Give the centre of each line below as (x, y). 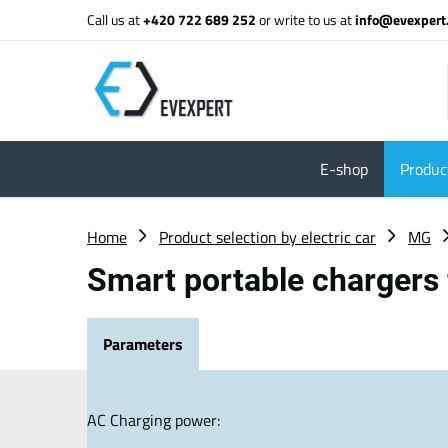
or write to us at (307, 19)
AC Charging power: (153, 419)
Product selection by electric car (267, 237)
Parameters (143, 344)
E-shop (343, 169)
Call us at (115, 19)
